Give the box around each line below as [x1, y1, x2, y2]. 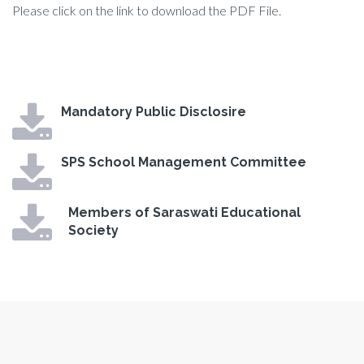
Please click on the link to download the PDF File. [12, 2, 281, 19]
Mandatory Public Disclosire [61, 104, 246, 120]
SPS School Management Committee [61, 154, 306, 171]
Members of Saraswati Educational [68, 205, 301, 221]
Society [68, 223, 119, 239]
